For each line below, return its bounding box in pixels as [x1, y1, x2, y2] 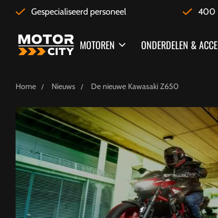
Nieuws [52, 82, 75, 91]
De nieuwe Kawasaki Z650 [91, 82, 179, 91]
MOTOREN [79, 37, 115, 52]
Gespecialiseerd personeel [31, 6, 126, 17]
